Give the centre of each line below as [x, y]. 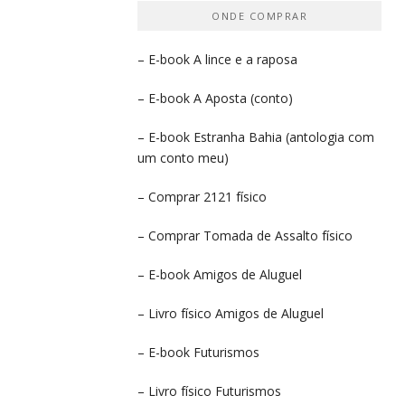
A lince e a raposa [245, 59]
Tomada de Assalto [261, 235]
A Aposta [220, 98]
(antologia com [328, 137]
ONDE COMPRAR [259, 15]
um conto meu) [183, 157]
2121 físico [235, 196]
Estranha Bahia [238, 137]
